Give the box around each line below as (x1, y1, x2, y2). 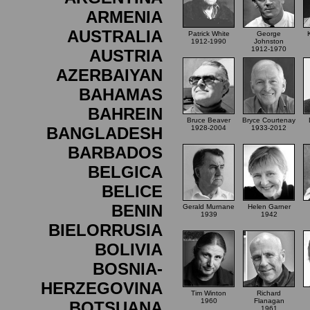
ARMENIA (86, 8, 163, 26)
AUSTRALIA (67, 27, 163, 46)
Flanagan (253, 297, 284, 304)
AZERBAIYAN (56, 66, 163, 84)
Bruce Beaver (187, 116, 230, 124)
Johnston (254, 37, 284, 45)
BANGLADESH (46, 124, 163, 143)
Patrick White (188, 30, 230, 37)
